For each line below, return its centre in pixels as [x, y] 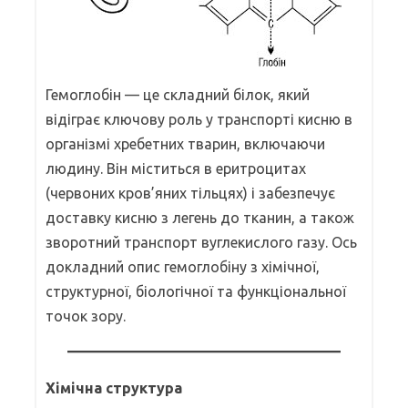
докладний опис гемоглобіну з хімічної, [183, 266]
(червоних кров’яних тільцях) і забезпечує [190, 193]
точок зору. [86, 316]
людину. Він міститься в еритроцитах [176, 168]
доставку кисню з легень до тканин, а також [200, 217]
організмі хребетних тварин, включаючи [185, 143]
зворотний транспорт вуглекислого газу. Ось [201, 242]
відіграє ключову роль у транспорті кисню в [199, 119]
